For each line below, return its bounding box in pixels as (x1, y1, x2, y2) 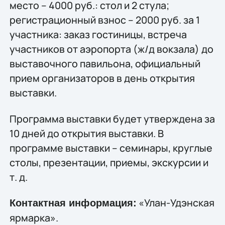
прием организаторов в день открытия (9, 71, 195, 85)
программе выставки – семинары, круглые (9, 141, 212, 155)
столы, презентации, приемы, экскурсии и (9, 155, 208, 169)
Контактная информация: (9, 197, 137, 208)
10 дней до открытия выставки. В (9, 126, 164, 140)
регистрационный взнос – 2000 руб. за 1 (9, 13, 200, 27)
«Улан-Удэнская (136, 195, 214, 209)
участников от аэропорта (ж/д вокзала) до (9, 42, 213, 56)
